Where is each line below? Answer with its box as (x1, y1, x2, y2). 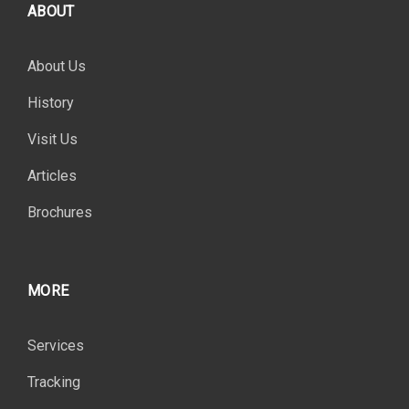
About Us (27, 58, 86, 75)
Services (27, 337, 84, 354)
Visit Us (27, 131, 78, 148)
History (27, 94, 74, 111)
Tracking (27, 373, 80, 391)
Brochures (27, 204, 92, 221)
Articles (27, 167, 77, 184)
